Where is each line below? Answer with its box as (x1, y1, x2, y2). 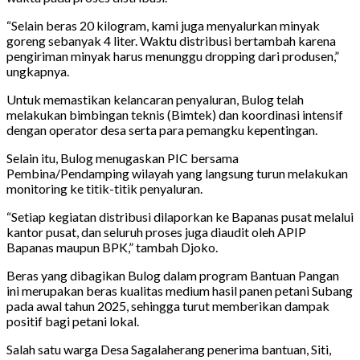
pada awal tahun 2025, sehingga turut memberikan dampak (6, 297, 329, 313)
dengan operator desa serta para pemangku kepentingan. (6, 121, 317, 137)
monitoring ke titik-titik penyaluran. (6, 180, 202, 196)
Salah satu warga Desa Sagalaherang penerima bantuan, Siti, (6, 341, 331, 357)
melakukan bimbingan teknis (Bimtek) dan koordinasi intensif (6, 106, 343, 122)
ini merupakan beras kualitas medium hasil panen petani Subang (6, 282, 353, 298)
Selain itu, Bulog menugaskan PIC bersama (6, 149, 239, 166)
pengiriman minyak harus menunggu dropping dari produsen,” (6, 47, 339, 63)
